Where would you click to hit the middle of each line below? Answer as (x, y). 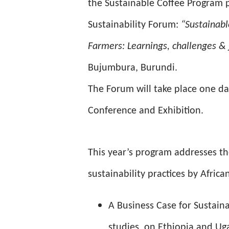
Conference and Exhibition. (146, 111)
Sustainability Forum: (134, 25)
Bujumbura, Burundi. (134, 68)
